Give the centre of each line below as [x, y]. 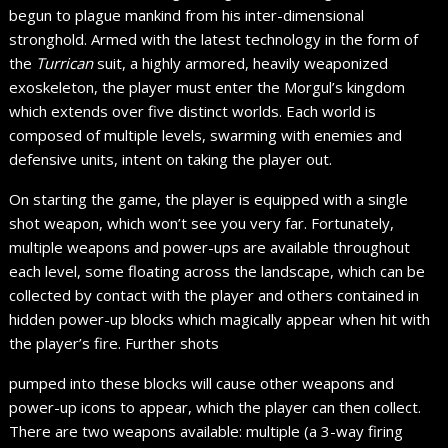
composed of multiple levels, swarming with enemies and [206, 135]
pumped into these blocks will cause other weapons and [202, 383]
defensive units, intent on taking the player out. [171, 159]
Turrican [65, 63]
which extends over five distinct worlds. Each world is [193, 111]
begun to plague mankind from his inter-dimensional [187, 15]
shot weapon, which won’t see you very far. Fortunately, [202, 223]
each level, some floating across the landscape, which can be [217, 271]
